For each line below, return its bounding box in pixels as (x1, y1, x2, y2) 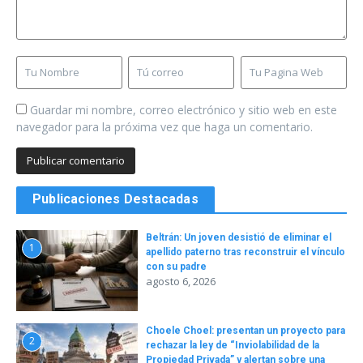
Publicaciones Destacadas (32, 191, 199, 207)
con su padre (146, 261, 207, 273)
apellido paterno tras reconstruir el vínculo (146, 246, 345, 258)
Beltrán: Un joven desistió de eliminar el (146, 232, 331, 244)
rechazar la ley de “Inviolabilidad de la (146, 340, 319, 352)
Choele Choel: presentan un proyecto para (146, 325, 345, 337)
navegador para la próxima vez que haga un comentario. (16, 119, 313, 135)
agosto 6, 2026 (146, 274, 216, 289)
